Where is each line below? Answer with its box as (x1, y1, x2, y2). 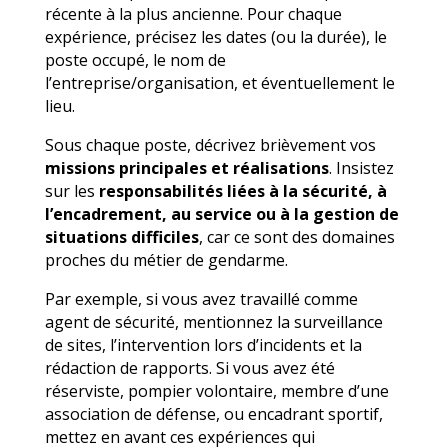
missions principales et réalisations (44, 156, 329, 179)
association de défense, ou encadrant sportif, (44, 402, 383, 425)
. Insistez (328, 156, 394, 179)
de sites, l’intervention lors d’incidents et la (44, 333, 362, 356)
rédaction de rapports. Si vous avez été (44, 356, 335, 379)
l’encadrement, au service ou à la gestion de (44, 202, 399, 225)
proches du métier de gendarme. (44, 248, 288, 271)
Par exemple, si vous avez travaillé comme (44, 287, 358, 310)
